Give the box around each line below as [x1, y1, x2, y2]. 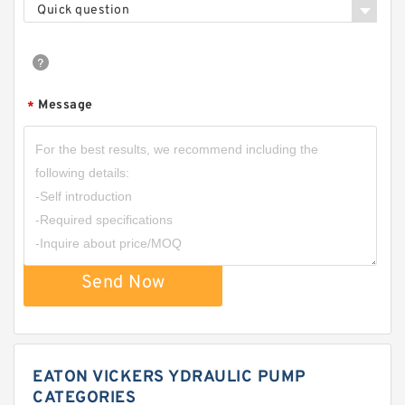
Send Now [80, 271, 165, 296]
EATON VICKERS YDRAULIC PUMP [33, 367, 306, 389]
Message [38, 98, 93, 114]
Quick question [37, 3, 129, 19]
